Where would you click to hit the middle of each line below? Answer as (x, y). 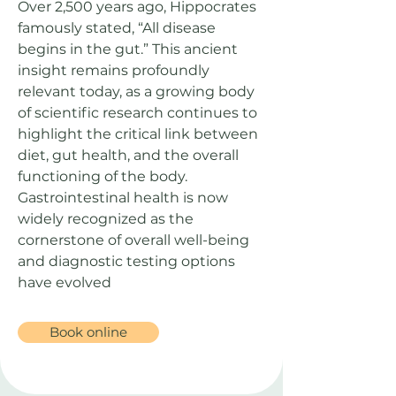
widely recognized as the (106, 219)
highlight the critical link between (138, 134)
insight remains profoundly (114, 70)
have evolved (66, 282)
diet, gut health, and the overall (128, 155)
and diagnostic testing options (126, 261)
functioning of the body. (103, 176)
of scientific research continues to (137, 113)
